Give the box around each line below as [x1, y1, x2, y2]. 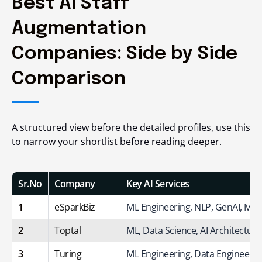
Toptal [54, 223, 81, 237]
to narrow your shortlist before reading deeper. [12, 135, 222, 148]
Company [54, 177, 95, 190]
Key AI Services [126, 177, 189, 190]
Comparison [12, 69, 126, 89]
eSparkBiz [54, 200, 95, 213]
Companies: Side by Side [12, 44, 237, 64]
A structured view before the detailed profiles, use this [12, 120, 250, 134]
